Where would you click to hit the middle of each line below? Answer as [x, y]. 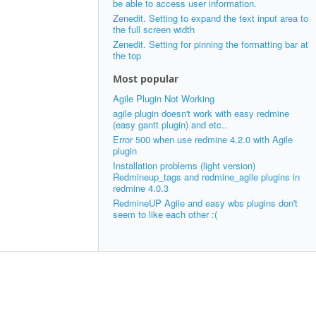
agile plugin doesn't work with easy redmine [201, 113]
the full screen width [154, 29]
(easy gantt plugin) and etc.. [170, 124]
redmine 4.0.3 [141, 188]
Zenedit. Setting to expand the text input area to [211, 18]
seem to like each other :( [165, 214]
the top [127, 55]
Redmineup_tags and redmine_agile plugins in [206, 177]
